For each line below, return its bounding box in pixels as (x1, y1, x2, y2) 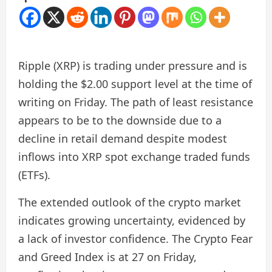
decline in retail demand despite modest (18, 131, 227, 146)
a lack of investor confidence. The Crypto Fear (18, 231, 253, 246)
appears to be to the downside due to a (18, 113, 222, 128)
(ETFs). (18, 168, 50, 183)
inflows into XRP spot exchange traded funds (18, 149, 250, 165)
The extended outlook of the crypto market (18, 195, 241, 210)
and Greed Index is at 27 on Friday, (18, 250, 197, 265)
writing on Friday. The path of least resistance (18, 95, 253, 110)
